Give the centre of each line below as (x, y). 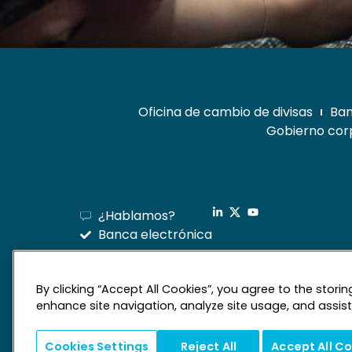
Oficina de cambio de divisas (225, 112)
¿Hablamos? (136, 216)
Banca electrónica (155, 235)
